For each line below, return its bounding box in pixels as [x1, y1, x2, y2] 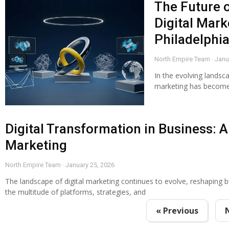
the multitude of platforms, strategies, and [5, 187, 146, 197]
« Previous [155, 205, 198, 217]
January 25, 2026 [64, 161, 114, 169]
